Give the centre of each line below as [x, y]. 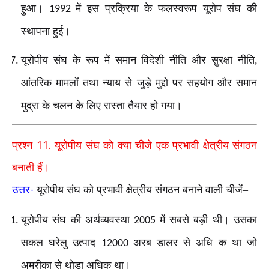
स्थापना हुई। [46, 31]
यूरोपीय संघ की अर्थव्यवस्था [78, 220]
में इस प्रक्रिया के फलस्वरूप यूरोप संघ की [167, 8]
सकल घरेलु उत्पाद [61, 243]
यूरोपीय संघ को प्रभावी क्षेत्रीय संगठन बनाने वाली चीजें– [142, 190]
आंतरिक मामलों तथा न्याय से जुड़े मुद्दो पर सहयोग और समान [139, 83]
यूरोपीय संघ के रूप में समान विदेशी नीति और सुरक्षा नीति [138, 60]
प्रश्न [24, 146]
